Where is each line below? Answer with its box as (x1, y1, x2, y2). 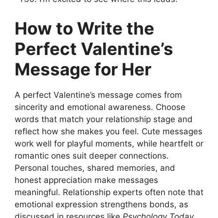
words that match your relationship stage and (15, 114, 193, 124)
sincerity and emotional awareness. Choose (15, 102, 185, 112)
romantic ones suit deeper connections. (15, 150, 169, 161)
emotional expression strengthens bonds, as (15, 199, 188, 209)
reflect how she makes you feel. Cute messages (15, 126, 202, 136)
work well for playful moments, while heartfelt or (15, 138, 203, 148)
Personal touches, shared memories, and (15, 163, 175, 173)
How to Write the (15, 18, 154, 38)
